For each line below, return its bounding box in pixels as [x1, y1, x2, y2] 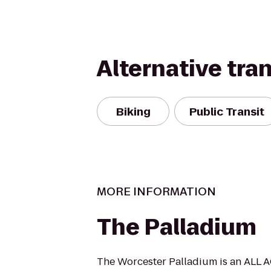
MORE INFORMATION [97, 184, 216, 199]
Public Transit [189, 103, 264, 119]
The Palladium [97, 212, 256, 243]
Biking [116, 103, 151, 119]
